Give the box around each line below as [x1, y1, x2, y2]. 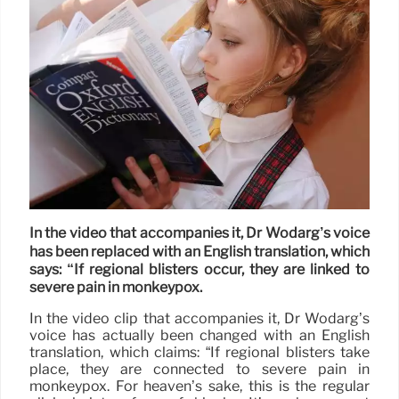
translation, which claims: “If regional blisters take [29, 344, 370, 362]
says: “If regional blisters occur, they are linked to [29, 261, 370, 279]
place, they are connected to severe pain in [29, 361, 370, 379]
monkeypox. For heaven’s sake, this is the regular [29, 378, 370, 395]
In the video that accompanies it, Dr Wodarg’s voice [29, 224, 370, 242]
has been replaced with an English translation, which [29, 242, 370, 260]
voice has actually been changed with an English [29, 327, 370, 345]
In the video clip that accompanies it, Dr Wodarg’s [29, 310, 370, 328]
